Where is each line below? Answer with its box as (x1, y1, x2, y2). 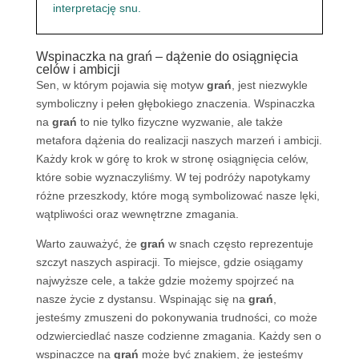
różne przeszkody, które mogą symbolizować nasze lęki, (35, 189, 320, 202)
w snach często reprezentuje (164, 237, 313, 250)
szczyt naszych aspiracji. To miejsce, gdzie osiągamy (35, 256, 303, 268)
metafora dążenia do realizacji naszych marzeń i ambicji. (35, 134, 322, 147)
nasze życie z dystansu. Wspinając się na (35, 292, 248, 305)
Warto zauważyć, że (35, 237, 140, 250)
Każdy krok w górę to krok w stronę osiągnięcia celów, (35, 152, 309, 165)
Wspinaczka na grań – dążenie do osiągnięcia (35, 50, 298, 63)
